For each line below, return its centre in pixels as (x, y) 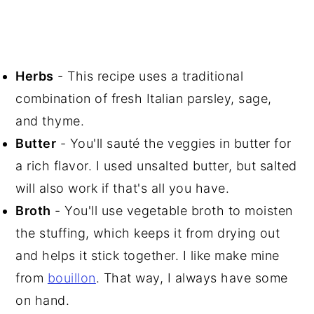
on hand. (43, 300)
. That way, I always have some (192, 278)
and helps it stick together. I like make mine (148, 255)
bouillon (71, 278)
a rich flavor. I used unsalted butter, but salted (156, 165)
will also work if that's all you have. (123, 188)
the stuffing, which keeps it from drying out (148, 233)
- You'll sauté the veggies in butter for (174, 143)
